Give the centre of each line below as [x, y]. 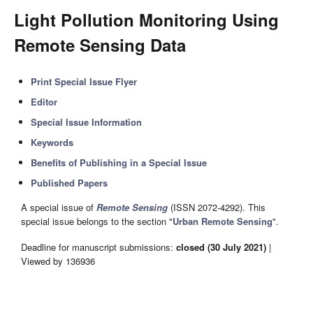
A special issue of [59, 208]
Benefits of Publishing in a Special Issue [119, 162]
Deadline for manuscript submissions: [99, 247]
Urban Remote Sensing [223, 221]
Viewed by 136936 [58, 261]
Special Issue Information [87, 122]
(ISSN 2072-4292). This [217, 208]
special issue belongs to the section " [97, 221]
